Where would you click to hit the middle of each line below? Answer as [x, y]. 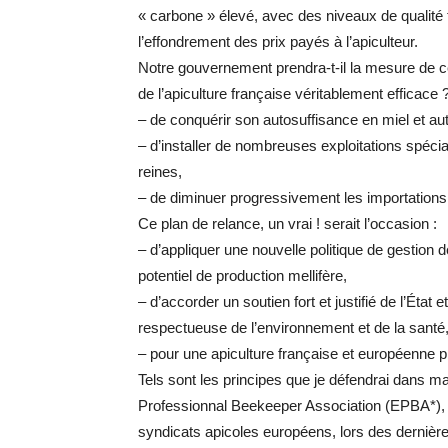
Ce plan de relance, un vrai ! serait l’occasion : [287, 224]
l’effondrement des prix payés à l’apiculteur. [278, 42]
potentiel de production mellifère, [242, 276]
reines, [160, 172]
